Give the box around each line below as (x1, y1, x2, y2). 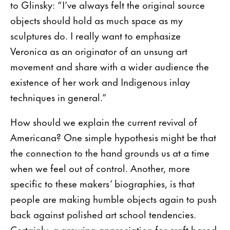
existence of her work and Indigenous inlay (10, 73, 190, 89)
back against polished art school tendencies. (10, 206, 196, 221)
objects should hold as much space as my (10, 12, 183, 27)
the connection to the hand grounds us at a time (10, 144, 209, 160)
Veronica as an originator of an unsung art (10, 43, 187, 58)
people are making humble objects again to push (10, 190, 217, 206)
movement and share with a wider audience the (10, 58, 209, 73)
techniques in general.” (10, 89, 107, 104)
